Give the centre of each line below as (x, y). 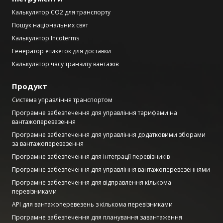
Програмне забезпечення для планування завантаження (97, 217)
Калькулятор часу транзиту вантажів (65, 64)
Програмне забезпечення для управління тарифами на (95, 112)
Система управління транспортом (62, 100)
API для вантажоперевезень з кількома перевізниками (92, 204)
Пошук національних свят (50, 25)
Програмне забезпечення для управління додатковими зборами (109, 134)
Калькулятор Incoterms (46, 38)
